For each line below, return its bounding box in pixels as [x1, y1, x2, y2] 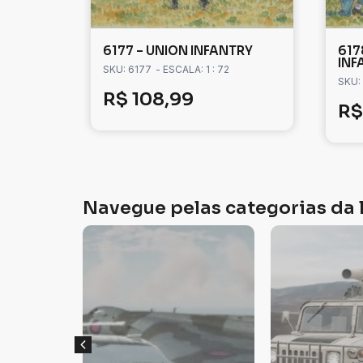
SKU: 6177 [103, 63, 152, 76]
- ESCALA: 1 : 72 [156, 63, 229, 76]
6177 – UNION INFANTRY [103, 43, 253, 59]
